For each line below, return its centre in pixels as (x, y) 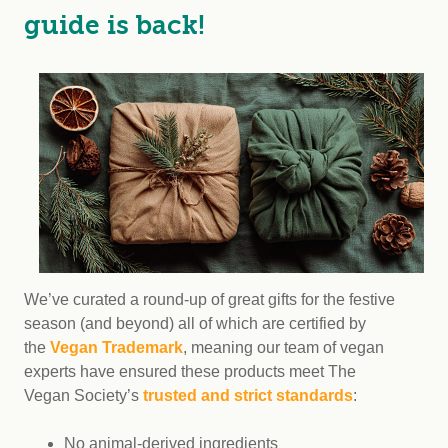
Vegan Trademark (116, 347)
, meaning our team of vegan (283, 347)
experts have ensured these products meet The (190, 371)
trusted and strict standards (248, 395)
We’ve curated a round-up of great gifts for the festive (209, 299)
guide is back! (114, 25)
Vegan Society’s (83, 395)
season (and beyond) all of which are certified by (195, 323)
